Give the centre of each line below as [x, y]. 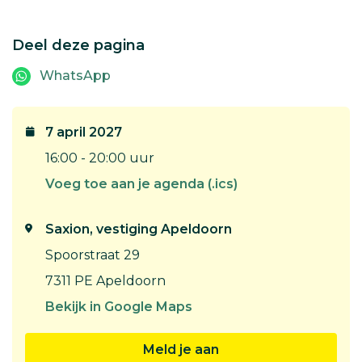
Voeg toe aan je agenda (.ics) [141, 184]
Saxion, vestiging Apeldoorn [139, 229]
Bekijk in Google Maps [119, 307]
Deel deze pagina [78, 45]
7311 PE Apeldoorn [105, 281]
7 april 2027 [84, 132]
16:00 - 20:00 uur [100, 158]
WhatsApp [75, 76]
